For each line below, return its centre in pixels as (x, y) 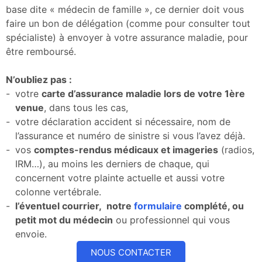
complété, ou (213, 206)
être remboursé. (41, 51)
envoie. (31, 234)
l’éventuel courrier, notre (75, 206)
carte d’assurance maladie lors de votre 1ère (143, 93)
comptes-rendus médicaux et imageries (126, 149)
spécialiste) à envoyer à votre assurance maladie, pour (127, 37)
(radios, (236, 149)
